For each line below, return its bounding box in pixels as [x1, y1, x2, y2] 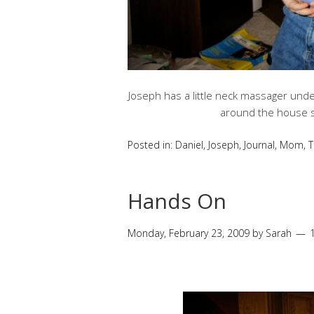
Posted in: [128, 137, 175, 151]
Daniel [175, 137, 203, 151]
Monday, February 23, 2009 [128, 226, 250, 240]
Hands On [128, 186, 226, 215]
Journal [244, 137, 275, 151]
